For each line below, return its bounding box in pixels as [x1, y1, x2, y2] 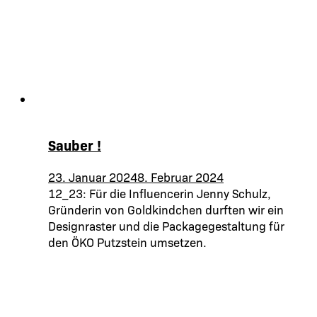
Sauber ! [48, 134, 101, 154]
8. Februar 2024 [137, 168, 224, 185]
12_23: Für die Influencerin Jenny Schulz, [48, 184, 271, 201]
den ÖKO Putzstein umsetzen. [48, 233, 207, 250]
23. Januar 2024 [48, 168, 137, 185]
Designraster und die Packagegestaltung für [48, 217, 284, 234]
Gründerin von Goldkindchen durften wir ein [48, 200, 284, 217]
